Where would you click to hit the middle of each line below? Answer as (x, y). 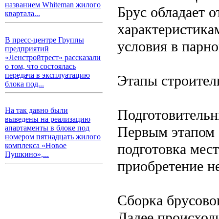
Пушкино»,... (27, 154)
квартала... (22, 13)
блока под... (24, 84)
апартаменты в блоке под (47, 128)
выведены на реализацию (48, 119)
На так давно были (36, 110)
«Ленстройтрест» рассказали (53, 57)
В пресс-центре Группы (44, 40)
